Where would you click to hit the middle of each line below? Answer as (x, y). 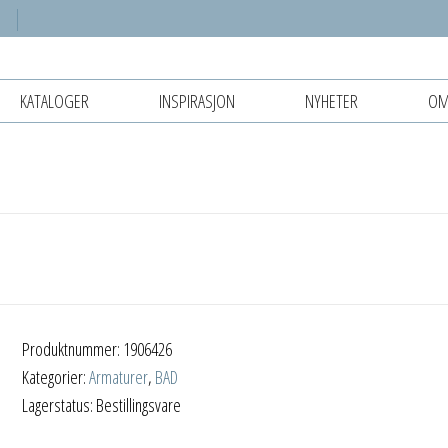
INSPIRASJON (197, 100)
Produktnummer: (73, 348)
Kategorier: (56, 376)
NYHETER (331, 100)
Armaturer (119, 376)
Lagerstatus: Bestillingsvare (102, 404)
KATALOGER (54, 100)
